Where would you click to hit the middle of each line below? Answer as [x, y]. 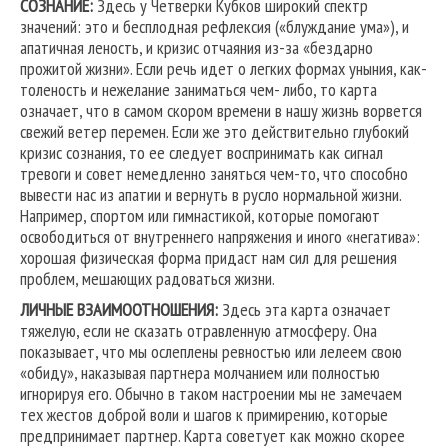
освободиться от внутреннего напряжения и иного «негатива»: [220, 237]
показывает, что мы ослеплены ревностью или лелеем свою [211, 352]
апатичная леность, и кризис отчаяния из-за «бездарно [196, 48]
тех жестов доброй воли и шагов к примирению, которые [204, 415]
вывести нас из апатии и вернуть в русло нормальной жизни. [210, 195]
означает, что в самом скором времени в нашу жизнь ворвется [221, 111]
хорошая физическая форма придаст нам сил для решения [208, 258]
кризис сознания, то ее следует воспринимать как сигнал [201, 153]
